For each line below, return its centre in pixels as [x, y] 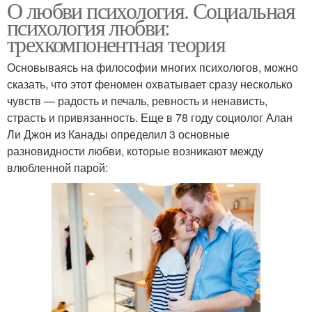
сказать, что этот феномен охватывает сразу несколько [150, 84]
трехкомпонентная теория [116, 44]
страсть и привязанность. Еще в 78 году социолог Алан [150, 118]
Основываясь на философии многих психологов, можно [153, 68]
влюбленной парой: [57, 168]
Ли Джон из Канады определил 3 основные [118, 134]
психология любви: [88, 27]
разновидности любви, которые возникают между [135, 151]
